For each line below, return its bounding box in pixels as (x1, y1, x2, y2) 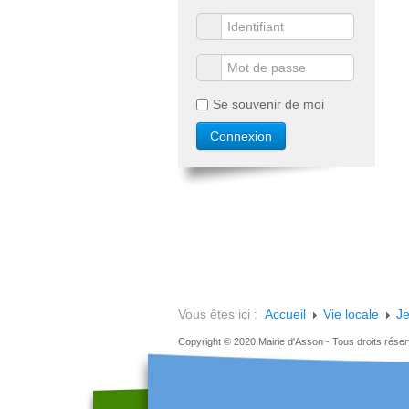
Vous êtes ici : (178, 307, 265, 321)
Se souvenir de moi (213, 97, 324, 111)
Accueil (265, 307, 306, 321)
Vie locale (323, 307, 379, 321)
